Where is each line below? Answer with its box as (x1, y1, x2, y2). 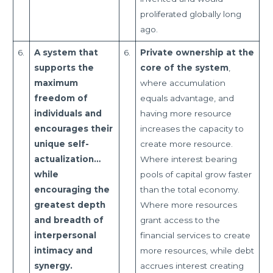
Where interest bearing (140, 154, 237, 164)
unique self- (34, 138, 89, 149)
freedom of (34, 93, 88, 103)
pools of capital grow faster (140, 169, 252, 179)
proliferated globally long (140, 9, 241, 19)
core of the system (140, 62, 229, 73)
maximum (34, 77, 78, 88)
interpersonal (34, 230, 96, 240)
